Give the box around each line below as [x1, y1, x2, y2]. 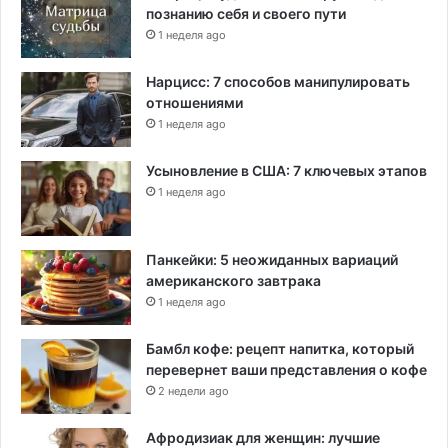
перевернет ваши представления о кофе [146, 360, 427, 378]
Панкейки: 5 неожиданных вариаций [146, 250, 398, 268]
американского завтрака [146, 271, 321, 289]
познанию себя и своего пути [146, 4, 346, 22]
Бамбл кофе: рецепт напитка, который [146, 339, 414, 357]
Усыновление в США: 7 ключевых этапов [146, 161, 427, 179]
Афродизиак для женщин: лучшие [146, 428, 380, 446]
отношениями [146, 93, 243, 111]
